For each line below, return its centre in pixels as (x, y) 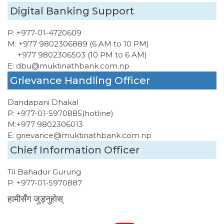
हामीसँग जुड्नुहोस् (35, 199)
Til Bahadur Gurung (44, 172)
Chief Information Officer (75, 150)
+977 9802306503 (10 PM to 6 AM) (82, 55)
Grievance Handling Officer (80, 80)
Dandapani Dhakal (43, 102)
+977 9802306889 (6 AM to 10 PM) (83, 44)
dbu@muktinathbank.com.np (72, 66)
